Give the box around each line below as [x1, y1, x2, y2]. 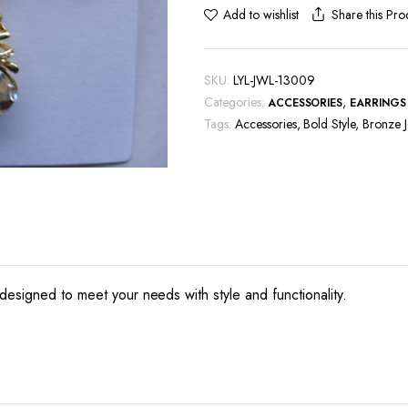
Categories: [204, 92, 264, 111]
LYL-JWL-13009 [232, 70, 315, 89]
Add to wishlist [222, 5, 299, 24]
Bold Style [303, 114, 356, 133]
